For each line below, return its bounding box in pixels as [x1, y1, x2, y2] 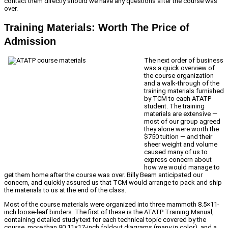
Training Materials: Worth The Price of [4, 21, 189, 33]
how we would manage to [144, 163, 220, 171]
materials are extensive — [144, 109, 217, 118]
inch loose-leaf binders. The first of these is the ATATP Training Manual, [4, 208, 214, 216]
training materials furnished [144, 87, 224, 95]
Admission [4, 35, 56, 47]
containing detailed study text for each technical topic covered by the [4, 215, 206, 223]
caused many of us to [144, 148, 208, 156]
